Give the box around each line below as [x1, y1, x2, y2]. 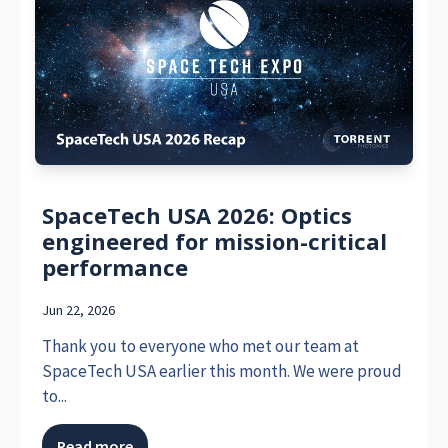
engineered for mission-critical [42, 226, 388, 257]
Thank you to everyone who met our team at [42, 334, 360, 357]
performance [42, 252, 189, 283]
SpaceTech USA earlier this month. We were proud [42, 359, 403, 382]
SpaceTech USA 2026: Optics [42, 200, 353, 231]
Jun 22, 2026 [42, 301, 116, 320]
